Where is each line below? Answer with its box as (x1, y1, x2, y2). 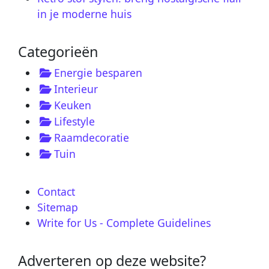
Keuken (54, 97, 91, 112)
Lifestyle (54, 113, 95, 128)
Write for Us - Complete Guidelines (37, 215, 211, 230)
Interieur (54, 81, 98, 96)
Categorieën (18, 41, 98, 61)
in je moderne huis (37, 6, 131, 21)
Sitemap (37, 199, 78, 214)
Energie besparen (54, 65, 142, 80)
